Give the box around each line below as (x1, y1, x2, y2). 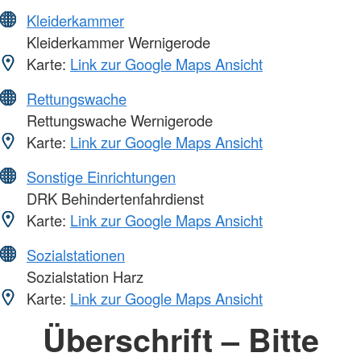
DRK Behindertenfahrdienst (23, 188, 204, 210)
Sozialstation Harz (23, 266, 143, 288)
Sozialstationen (27, 244, 125, 266)
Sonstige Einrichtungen (27, 166, 176, 188)
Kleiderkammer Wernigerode (23, 31, 210, 53)
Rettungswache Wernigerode (23, 110, 213, 131)
